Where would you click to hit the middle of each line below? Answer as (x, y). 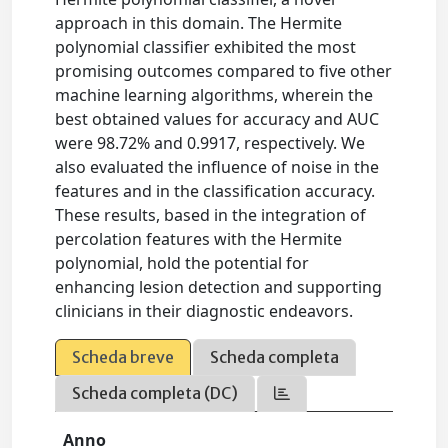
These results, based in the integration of (211, 215)
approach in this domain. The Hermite (199, 23)
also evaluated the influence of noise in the (217, 167)
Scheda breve (123, 357)
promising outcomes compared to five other (224, 71)
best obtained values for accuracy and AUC (217, 119)
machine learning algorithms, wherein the (214, 95)
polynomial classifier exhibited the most (206, 47)
